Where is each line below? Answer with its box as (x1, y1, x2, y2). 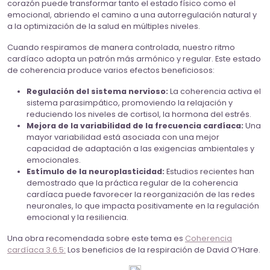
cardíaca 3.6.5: (7, 245, 66, 256)
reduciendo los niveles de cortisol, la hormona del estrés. (27, 109, 251, 120)
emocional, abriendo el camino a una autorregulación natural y (7, 10, 257, 20)
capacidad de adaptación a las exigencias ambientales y (27, 143, 254, 154)
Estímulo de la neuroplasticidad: (27, 166, 165, 177)
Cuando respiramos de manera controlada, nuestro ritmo (7, 42, 235, 53)
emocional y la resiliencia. (27, 212, 128, 223)
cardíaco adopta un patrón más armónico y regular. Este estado (7, 54, 261, 64)
